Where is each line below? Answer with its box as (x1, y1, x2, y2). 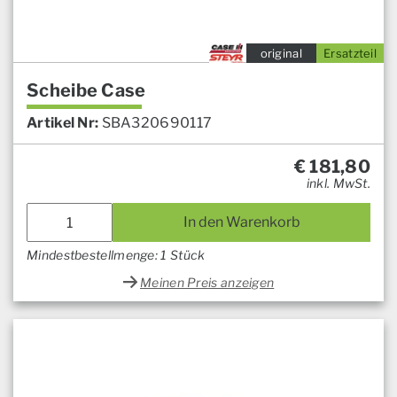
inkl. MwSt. (306, 175, 370, 191)
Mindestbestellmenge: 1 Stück (27, 247, 206, 263)
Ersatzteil (323, 46, 377, 61)
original (260, 46, 302, 61)
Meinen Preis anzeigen (140, 275, 275, 291)
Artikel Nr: (27, 114, 99, 132)
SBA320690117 (101, 114, 213, 132)
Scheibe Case (27, 80, 146, 102)
